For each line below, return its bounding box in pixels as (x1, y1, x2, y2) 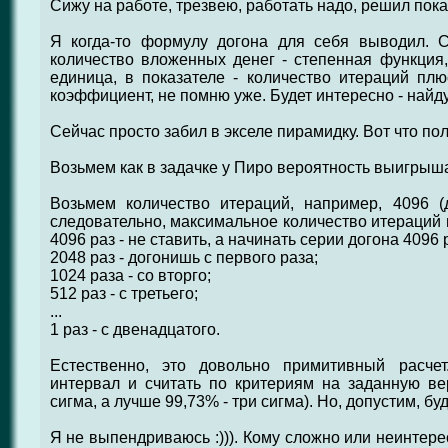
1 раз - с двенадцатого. (49, 321, 220, 338)
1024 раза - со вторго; (49, 267, 211, 284)
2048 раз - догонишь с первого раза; (49, 249, 318, 266)
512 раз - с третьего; (49, 285, 198, 302)
